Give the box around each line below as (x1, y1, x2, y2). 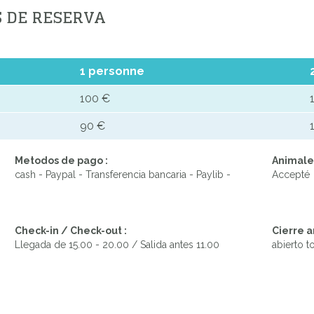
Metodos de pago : (15, 155, 108, 167)
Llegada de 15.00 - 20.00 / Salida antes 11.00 (15, 239, 219, 251)
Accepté (272, 169, 310, 181)
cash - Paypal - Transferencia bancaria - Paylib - (15, 169, 231, 181)
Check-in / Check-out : (15, 225, 127, 237)
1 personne (80, 64, 144, 78)
